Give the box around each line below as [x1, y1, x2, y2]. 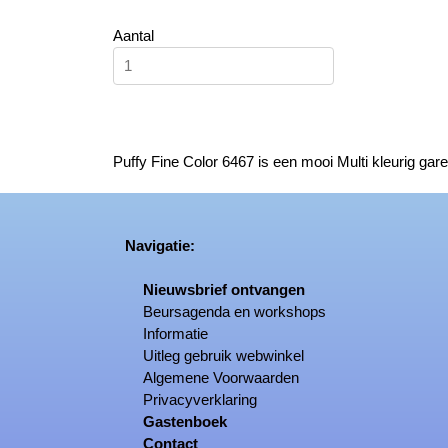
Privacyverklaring [143, 391, 258, 408]
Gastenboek [143, 413, 228, 430]
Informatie [143, 325, 209, 342]
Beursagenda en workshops [143, 303, 327, 320]
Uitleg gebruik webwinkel [143, 347, 305, 364]
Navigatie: [113, 237, 196, 254]
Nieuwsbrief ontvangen [143, 281, 306, 298]
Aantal [113, 27, 155, 44]
